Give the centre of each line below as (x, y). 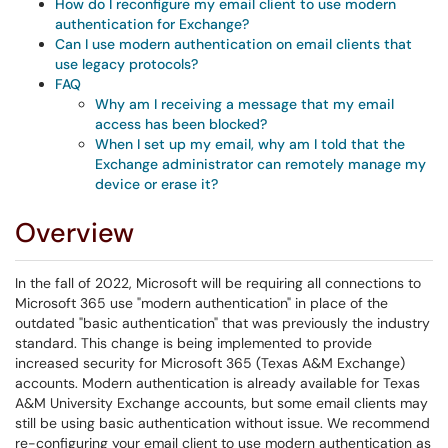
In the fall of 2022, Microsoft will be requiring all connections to (218, 283)
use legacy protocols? (126, 64)
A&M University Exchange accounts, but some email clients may (221, 403)
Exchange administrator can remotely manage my (260, 164)
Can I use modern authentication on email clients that (233, 44)
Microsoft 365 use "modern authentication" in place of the (201, 303)
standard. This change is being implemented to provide (193, 343)
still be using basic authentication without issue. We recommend (222, 423)
